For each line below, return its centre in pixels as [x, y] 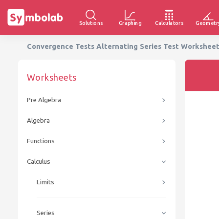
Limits [45, 182]
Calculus [39, 162]
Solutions [91, 23]
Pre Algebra [44, 100]
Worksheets [52, 77]
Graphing [130, 23]
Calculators [169, 23]
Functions [41, 141]
